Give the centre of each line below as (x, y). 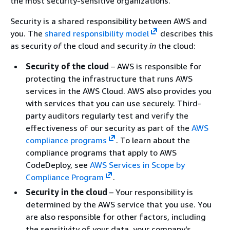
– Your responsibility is (150, 192)
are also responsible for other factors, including (116, 217)
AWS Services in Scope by (137, 165)
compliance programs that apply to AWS (101, 152)
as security (32, 46)
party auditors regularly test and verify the (107, 116)
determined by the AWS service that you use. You (119, 204)
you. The (27, 33)
